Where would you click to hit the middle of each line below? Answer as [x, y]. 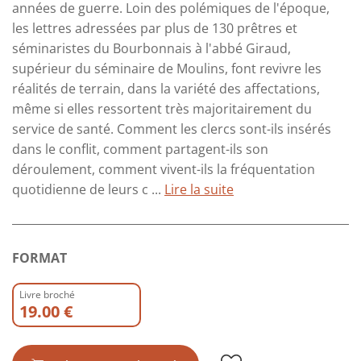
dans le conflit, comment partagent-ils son [140, 149]
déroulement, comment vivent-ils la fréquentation [164, 169]
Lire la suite [199, 189]
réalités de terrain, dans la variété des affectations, [166, 88]
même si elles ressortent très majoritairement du [162, 108]
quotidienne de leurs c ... [88, 189]
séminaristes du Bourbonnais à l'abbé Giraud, [151, 48]
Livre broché [47, 294]
